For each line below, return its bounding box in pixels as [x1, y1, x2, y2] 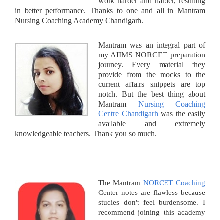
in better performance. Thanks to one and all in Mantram [15, 6, 205, 15]
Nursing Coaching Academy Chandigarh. [15, 16, 143, 25]
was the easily [158, 109, 205, 118]
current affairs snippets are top [98, 80, 205, 88]
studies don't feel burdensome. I [98, 198, 205, 206]
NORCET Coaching [143, 178, 205, 187]
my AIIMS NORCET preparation [98, 50, 205, 59]
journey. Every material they [98, 60, 205, 69]
